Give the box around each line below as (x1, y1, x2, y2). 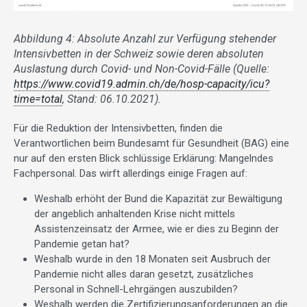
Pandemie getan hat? (34, 237, 130, 250)
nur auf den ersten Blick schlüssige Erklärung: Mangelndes (14, 151, 273, 164)
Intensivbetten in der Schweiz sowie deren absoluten (14, 47, 264, 60)
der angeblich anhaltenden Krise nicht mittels (34, 207, 235, 220)
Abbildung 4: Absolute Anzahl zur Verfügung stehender (14, 32, 276, 45)
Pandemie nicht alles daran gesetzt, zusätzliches (34, 267, 254, 280)
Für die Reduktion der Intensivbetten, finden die (14, 121, 223, 134)
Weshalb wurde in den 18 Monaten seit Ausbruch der (34, 252, 271, 265)
